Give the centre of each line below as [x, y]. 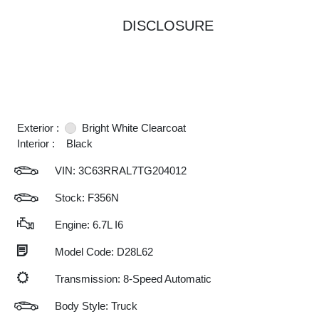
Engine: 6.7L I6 [89, 225]
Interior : [36, 143]
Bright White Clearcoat [134, 128]
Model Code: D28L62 [104, 252]
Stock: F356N [87, 198]
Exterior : [38, 128]
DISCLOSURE [168, 26]
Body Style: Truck [96, 306]
